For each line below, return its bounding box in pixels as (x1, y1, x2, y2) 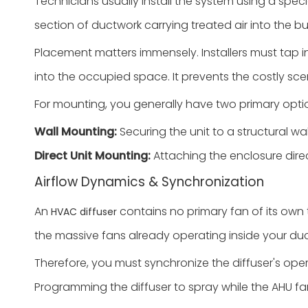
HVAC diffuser (51, 204, 117, 219)
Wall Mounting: (34, 123, 117, 140)
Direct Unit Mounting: (34, 147, 151, 164)
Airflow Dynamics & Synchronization (34, 172, 264, 191)
